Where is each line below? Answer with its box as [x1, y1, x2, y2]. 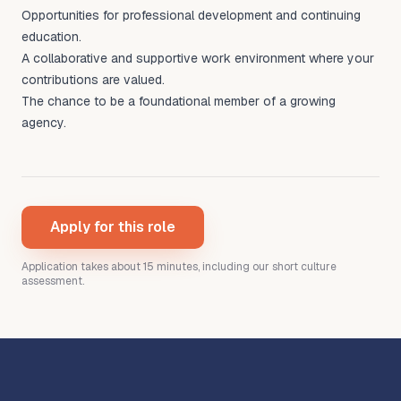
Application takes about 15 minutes [21, 260, 198, 274]
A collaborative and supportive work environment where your [21, 50, 374, 66]
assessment [21, 274, 82, 288]
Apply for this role [50, 218, 175, 236]
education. [21, 29, 81, 45]
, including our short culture [198, 260, 337, 274]
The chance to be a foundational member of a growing [21, 93, 336, 109]
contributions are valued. [21, 72, 165, 88]
